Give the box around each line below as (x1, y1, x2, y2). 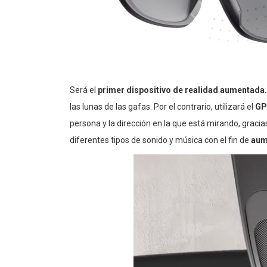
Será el (70, 85, 98, 95)
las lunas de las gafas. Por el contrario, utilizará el (70, 102, 255, 112)
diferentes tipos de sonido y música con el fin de (70, 135, 251, 145)
